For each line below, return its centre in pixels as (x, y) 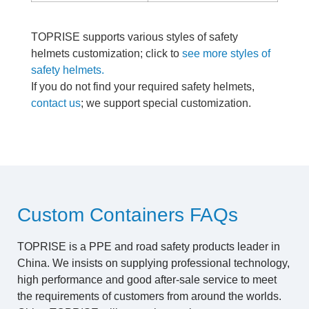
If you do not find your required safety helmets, (143, 87)
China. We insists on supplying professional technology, (153, 263)
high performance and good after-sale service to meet (147, 280)
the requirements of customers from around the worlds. (149, 296)
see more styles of (226, 53)
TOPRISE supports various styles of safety (134, 37)
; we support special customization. (166, 103)
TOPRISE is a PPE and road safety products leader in (149, 247)
